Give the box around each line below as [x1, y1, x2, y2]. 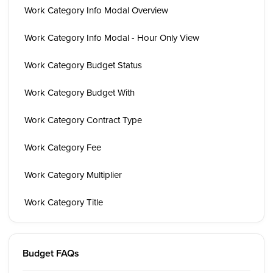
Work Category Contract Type [24, 113, 142, 126]
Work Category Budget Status [24, 58, 142, 71]
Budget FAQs [23, 246, 79, 260]
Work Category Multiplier [24, 168, 122, 181]
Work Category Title [24, 196, 103, 208]
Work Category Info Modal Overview [24, 4, 168, 16]
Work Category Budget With [24, 86, 135, 99]
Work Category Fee [24, 141, 101, 154]
